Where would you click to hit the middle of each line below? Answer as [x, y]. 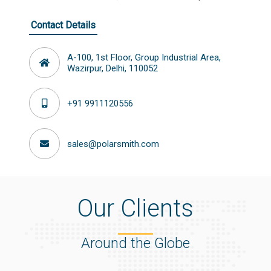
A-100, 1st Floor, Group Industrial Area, [144, 57]
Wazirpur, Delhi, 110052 [113, 68]
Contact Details [63, 25]
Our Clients [135, 208]
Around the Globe [135, 243]
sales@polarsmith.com [113, 144]
